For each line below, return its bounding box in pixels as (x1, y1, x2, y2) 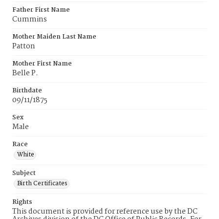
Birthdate (12, 86, 42, 96)
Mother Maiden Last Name (12, 32, 96, 42)
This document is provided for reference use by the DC (12, 206, 197, 218)
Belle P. (12, 67, 38, 79)
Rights (12, 197, 32, 207)
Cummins (12, 14, 47, 25)
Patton (12, 41, 35, 52)
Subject (12, 168, 36, 178)
